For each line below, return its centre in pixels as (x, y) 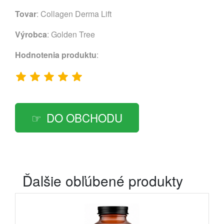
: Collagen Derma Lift (74, 13)
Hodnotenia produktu (56, 54)
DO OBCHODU (84, 117)
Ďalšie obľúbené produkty (103, 180)
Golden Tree (73, 34)
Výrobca (31, 34)
